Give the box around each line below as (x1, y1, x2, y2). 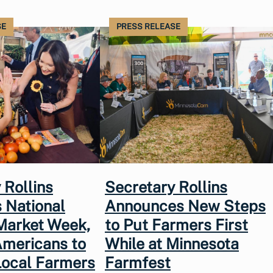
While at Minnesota (105, 235, 239, 253)
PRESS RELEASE (116, 21, 180, 31)
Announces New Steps (105, 197, 266, 216)
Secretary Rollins (105, 178, 227, 197)
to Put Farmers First (105, 216, 248, 235)
